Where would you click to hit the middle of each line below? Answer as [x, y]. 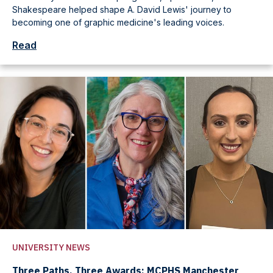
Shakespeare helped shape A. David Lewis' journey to [122, 10]
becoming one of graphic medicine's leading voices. [118, 23]
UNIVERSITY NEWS [51, 248]
